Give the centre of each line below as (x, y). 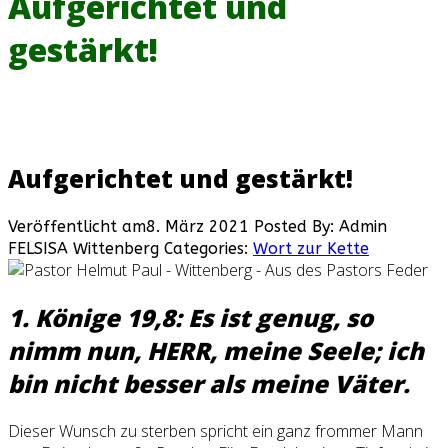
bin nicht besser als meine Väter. (209, 384)
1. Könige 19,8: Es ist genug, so (190, 318)
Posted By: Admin (320, 227)
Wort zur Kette (311, 249)
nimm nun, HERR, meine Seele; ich (216, 351)
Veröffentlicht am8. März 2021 (131, 227)
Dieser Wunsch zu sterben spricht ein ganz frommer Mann (215, 430)
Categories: (206, 249)
